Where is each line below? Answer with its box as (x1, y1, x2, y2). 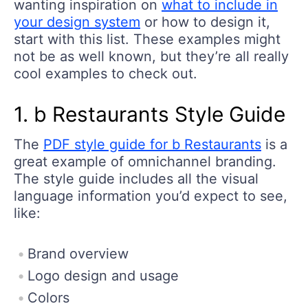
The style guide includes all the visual (14, 170, 258, 187)
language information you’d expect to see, (14, 187, 287, 204)
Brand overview (27, 245, 129, 262)
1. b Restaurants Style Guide (14, 101, 285, 126)
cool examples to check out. (14, 65, 197, 82)
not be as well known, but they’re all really (14, 47, 289, 65)
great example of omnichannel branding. (14, 153, 276, 170)
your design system (14, 13, 140, 30)
